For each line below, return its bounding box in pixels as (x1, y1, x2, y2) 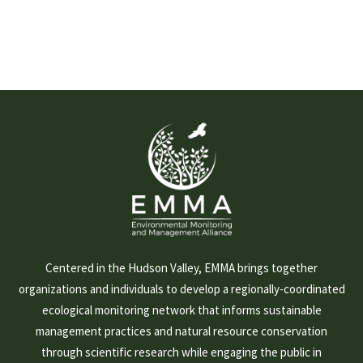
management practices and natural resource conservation (36, 323, 327, 340)
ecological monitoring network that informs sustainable (41, 302, 322, 318)
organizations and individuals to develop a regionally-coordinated (18, 281, 345, 297)
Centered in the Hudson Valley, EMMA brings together (45, 260, 318, 276)
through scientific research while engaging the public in (41, 344, 322, 361)
